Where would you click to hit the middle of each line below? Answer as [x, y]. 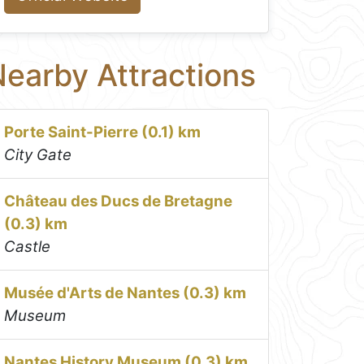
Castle [28, 246]
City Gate [38, 154]
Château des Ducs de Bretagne [119, 201]
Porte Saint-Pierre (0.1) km [103, 132]
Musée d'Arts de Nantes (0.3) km [126, 292]
